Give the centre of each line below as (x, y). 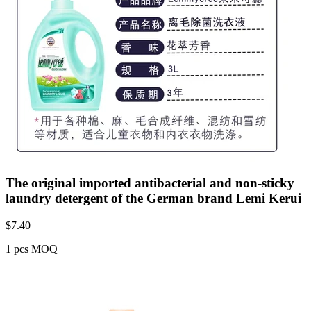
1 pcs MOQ (32, 249)
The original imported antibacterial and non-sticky (150, 183)
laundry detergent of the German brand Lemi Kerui (153, 199)
